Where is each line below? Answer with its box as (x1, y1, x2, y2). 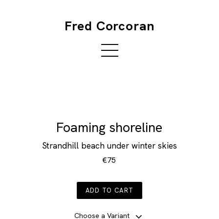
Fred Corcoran (64, 18, 155, 34)
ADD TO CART (85, 186, 134, 195)
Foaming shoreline (56, 119, 163, 136)
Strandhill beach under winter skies (42, 140, 177, 152)
